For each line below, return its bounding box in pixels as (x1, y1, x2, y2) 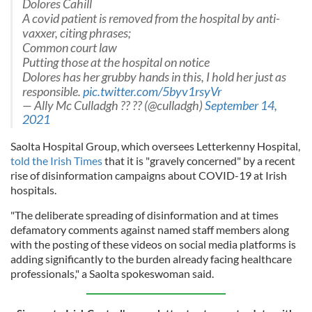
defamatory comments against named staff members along (10, 222, 289, 236)
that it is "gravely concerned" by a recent (102, 153, 295, 167)
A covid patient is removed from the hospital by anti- (22, 10, 280, 26)
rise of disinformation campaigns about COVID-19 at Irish (10, 168, 287, 182)
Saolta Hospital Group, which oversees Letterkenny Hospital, (10, 139, 300, 153)
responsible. (22, 84, 83, 99)
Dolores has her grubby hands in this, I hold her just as (22, 69, 286, 84)
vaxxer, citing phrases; (22, 25, 131, 40)
